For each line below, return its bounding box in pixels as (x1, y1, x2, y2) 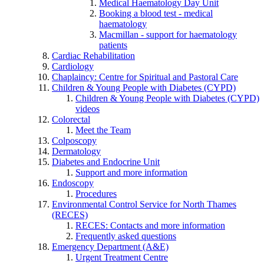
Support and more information (75, 167, 187, 177)
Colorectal (52, 114, 90, 124)
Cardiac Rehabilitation (52, 50, 135, 61)
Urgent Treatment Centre (75, 252, 168, 262)
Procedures (75, 188, 117, 199)
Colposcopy (52, 135, 97, 146)
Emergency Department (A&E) (52, 241, 169, 252)
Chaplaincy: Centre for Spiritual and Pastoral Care (52, 71, 238, 82)
